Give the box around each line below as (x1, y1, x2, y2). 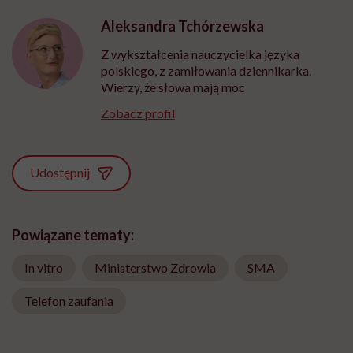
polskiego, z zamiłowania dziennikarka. (101, 62, 311, 78)
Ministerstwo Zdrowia (95, 260, 216, 276)
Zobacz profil (101, 105, 175, 121)
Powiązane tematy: (12, 226, 134, 244)
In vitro (24, 260, 63, 276)
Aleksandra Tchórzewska (101, 17, 264, 35)
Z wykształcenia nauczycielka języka (101, 46, 299, 61)
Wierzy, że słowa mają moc (101, 79, 245, 95)
